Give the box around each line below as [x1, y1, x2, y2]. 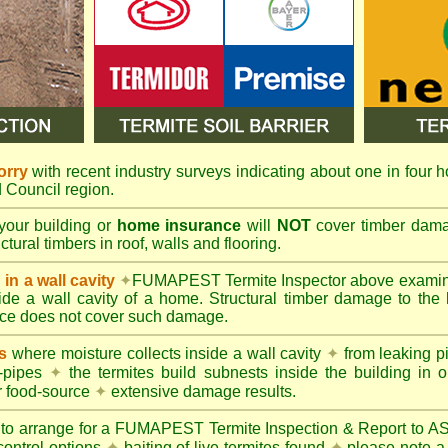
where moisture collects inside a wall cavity [7, 345, 327, 362]
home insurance [116, 217, 242, 234]
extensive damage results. [107, 383, 296, 400]
